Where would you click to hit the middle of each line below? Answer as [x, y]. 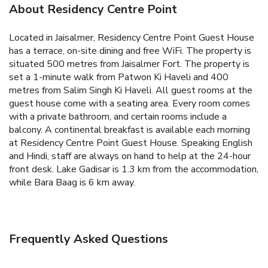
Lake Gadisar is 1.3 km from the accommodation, [157, 169]
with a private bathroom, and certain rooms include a [118, 116]
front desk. [31, 169]
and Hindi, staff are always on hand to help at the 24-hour [130, 156]
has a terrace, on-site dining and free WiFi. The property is [130, 51]
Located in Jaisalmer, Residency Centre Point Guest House [132, 37]
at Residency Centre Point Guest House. [94, 143]
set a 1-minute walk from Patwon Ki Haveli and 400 [119, 77]
